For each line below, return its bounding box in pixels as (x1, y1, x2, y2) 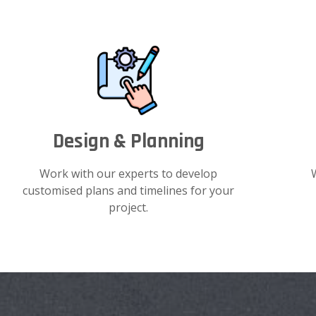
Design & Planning (52, 128, 205, 154)
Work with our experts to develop (39, 165, 218, 181)
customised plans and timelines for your (23, 182, 235, 198)
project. (109, 199, 149, 215)
